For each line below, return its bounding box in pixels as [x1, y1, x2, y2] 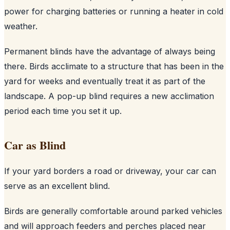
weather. [4, 21, 37, 31]
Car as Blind [4, 136, 66, 154]
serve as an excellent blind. [4, 180, 110, 191]
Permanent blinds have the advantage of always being [4, 46, 215, 56]
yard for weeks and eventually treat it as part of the [4, 75, 205, 86]
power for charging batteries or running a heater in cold [4, 6, 223, 16]
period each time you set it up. [4, 105, 122, 116]
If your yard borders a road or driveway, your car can [4, 165, 216, 176]
